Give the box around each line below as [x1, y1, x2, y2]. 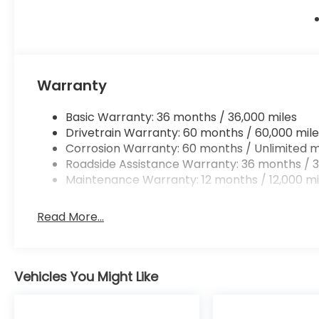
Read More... [37, 209, 105, 226]
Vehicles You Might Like [14, 268, 158, 286]
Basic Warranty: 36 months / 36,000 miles [66, 109, 298, 126]
